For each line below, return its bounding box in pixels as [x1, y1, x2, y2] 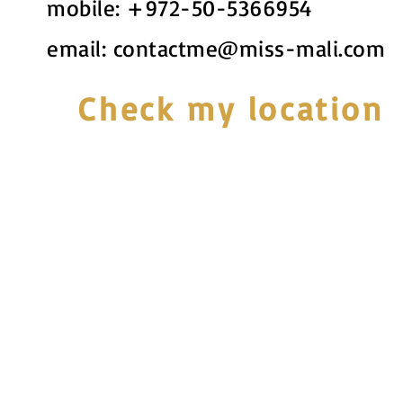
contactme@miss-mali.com [112, 34, 385, 62]
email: [47, 34, 113, 62]
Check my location [78, 88, 384, 129]
